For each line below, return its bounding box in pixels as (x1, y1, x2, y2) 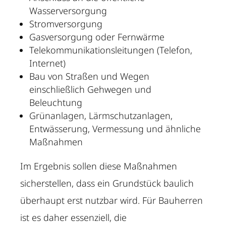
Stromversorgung (29, 18, 103, 30)
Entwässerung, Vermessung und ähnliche (29, 123, 201, 135)
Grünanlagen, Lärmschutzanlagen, (29, 109, 173, 122)
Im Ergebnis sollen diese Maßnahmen (20, 160, 178, 173)
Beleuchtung (29, 96, 83, 109)
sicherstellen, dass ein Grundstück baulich (20, 177, 194, 190)
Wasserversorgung (29, 5, 107, 17)
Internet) (29, 57, 66, 70)
